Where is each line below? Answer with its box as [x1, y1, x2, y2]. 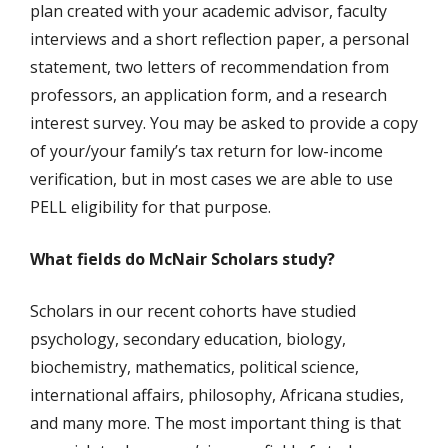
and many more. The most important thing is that [30, 412, 401, 434]
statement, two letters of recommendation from [30, 56, 389, 78]
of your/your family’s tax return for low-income [30, 140, 383, 162]
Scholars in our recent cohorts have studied [30, 300, 356, 322]
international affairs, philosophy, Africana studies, [30, 384, 404, 406]
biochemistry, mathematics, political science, [30, 356, 359, 378]
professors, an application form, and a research [30, 84, 387, 106]
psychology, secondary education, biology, [30, 328, 346, 350]
